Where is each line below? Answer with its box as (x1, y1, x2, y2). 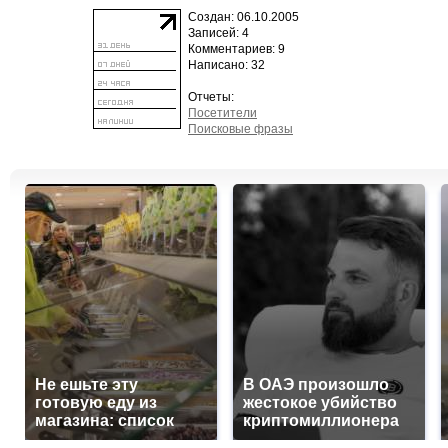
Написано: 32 (188, 58, 265, 72)
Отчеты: (188, 90, 234, 104)
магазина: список (35, 412, 174, 429)
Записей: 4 (188, 26, 249, 40)
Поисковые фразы (188, 122, 293, 136)
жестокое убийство (243, 394, 397, 411)
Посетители (188, 106, 257, 120)
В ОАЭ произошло (243, 376, 389, 393)
